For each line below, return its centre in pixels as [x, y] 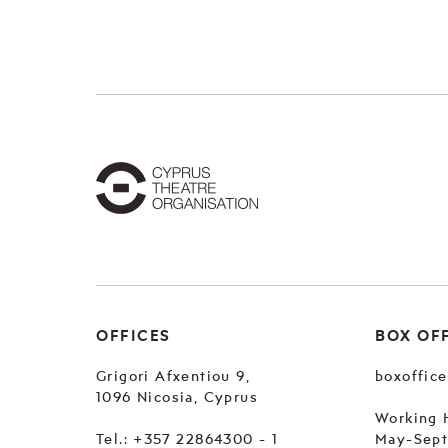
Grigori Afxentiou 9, [173, 375]
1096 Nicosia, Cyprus [177, 396]
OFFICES [133, 335]
